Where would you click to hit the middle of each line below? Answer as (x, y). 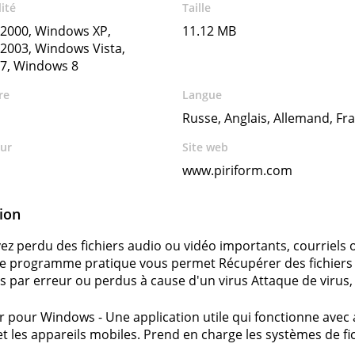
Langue (202, 95)
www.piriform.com (238, 170)
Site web (206, 147)
